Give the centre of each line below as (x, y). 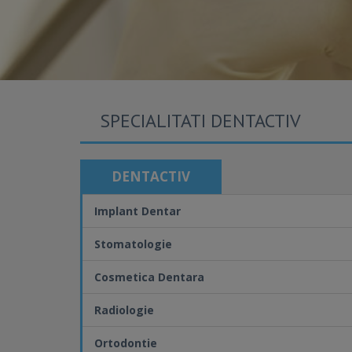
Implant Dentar (137, 211)
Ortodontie (126, 343)
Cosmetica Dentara (149, 277)
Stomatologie (133, 244)
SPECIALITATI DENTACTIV (200, 121)
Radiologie (124, 310)
